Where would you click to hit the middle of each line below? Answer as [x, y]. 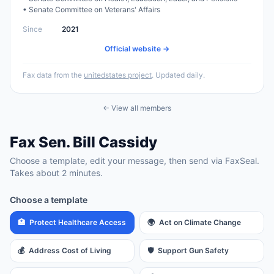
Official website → [137, 49]
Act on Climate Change [200, 222]
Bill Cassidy [115, 142]
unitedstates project [118, 75]
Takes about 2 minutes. [56, 173]
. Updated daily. [178, 75]
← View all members [137, 108]
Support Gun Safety [193, 250]
